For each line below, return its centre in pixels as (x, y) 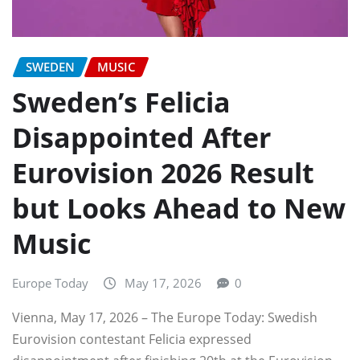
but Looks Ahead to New (179, 209)
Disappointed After (141, 138)
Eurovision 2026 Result (163, 173)
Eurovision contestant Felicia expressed (132, 339)
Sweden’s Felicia (121, 102)
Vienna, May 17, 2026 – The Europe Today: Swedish (165, 317)
